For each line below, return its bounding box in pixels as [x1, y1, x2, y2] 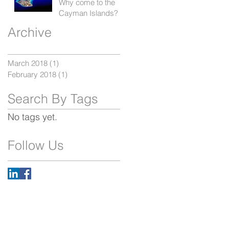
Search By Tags [8, 90, 98, 106]
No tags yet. [8, 110, 57, 123]
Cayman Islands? [59, 8, 118, 18]
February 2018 [8, 69, 56, 79]
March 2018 [8, 58, 48, 68]
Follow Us [8, 137, 64, 153]
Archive [8, 24, 52, 40]
